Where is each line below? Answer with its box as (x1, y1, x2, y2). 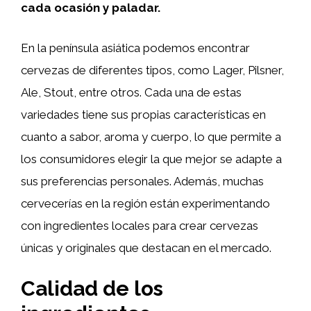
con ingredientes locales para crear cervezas (21, 218, 258, 233)
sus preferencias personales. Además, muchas (21, 174, 264, 188)
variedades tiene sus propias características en (21, 107, 266, 121)
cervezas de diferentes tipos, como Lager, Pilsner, (21, 62, 284, 77)
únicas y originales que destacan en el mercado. (21, 240, 271, 255)
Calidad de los (21, 276, 163, 301)
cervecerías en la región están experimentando (21, 196, 270, 210)
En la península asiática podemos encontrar (21, 40, 250, 55)
